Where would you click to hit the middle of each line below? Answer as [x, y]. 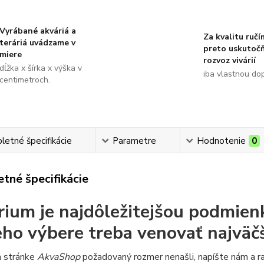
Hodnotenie [222, 141]
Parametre [135, 141]
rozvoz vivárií [229, 60]
